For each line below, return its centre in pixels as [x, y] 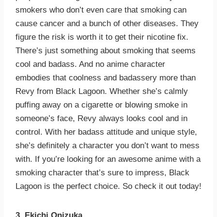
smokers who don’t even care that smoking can [101, 10]
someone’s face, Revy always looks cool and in [101, 119]
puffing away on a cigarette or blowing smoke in [101, 105]
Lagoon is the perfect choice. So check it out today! [108, 186]
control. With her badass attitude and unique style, [106, 132]
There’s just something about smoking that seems [106, 51]
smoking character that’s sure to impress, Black [102, 173]
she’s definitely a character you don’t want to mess [108, 146]
